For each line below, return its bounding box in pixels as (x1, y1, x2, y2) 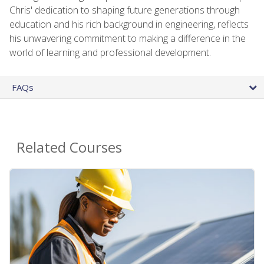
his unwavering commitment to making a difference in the (9, 31, 246, 45)
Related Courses (16, 137, 122, 157)
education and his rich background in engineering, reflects (9, 17, 249, 31)
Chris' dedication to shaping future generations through (9, 3, 240, 16)
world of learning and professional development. (9, 45, 211, 59)
